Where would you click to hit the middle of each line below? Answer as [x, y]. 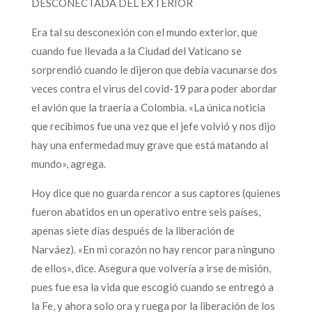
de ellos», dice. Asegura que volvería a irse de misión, [151, 268]
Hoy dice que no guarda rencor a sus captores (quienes [156, 193]
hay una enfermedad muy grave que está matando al [149, 145]
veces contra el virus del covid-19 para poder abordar [154, 88]
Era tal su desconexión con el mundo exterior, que [144, 32]
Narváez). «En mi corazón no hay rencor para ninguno [153, 249]
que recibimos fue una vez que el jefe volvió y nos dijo [153, 126]
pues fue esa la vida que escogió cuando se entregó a [152, 287]
